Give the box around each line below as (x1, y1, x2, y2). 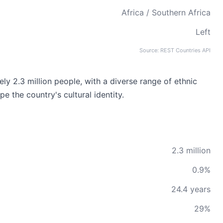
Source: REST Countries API (139, 47, 211, 54)
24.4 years (171, 184, 211, 194)
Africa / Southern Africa (121, 7, 211, 17)
